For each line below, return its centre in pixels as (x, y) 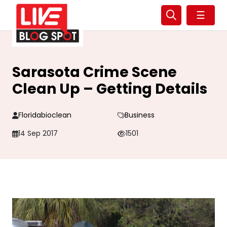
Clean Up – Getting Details (110, 89)
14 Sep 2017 (38, 133)
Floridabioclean (45, 115)
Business (139, 115)
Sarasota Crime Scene (94, 72)
